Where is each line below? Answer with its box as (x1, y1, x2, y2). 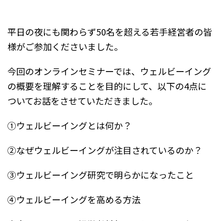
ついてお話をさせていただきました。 (7, 94, 157, 108)
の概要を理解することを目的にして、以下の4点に (7, 79, 207, 93)
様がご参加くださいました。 (7, 40, 123, 53)
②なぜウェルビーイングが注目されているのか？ (7, 144, 202, 157)
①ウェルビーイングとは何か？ (7, 119, 132, 132)
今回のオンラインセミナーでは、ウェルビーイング (7, 65, 211, 78)
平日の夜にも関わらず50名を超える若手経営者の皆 (7, 25, 212, 38)
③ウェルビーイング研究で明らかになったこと (7, 168, 194, 182)
